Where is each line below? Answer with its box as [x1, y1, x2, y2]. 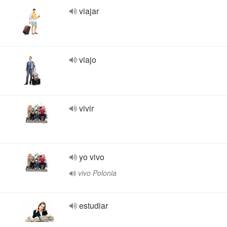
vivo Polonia [78, 168, 117, 178]
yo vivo [79, 151, 104, 163]
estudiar [79, 200, 108, 211]
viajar [79, 5, 99, 17]
